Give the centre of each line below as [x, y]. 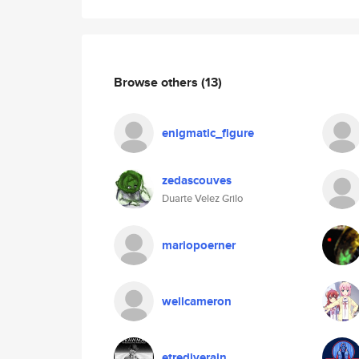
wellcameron [197, 301]
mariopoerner [199, 245]
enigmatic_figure [208, 133]
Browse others [157, 82]
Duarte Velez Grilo [202, 198]
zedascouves [197, 180]
